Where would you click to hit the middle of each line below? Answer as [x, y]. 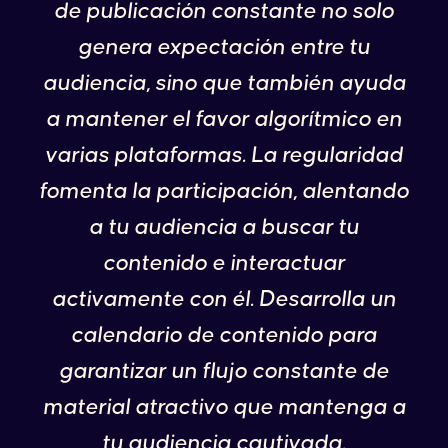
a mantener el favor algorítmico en [224, 119]
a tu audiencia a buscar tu [224, 227]
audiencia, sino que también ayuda [224, 83]
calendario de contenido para [224, 335]
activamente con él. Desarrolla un [224, 299]
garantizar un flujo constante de [224, 371]
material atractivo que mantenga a [224, 407]
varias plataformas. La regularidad [224, 155]
